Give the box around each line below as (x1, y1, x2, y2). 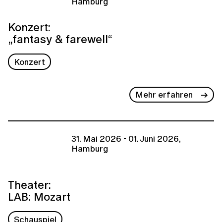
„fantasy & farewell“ (8, 31, 112, 48)
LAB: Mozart (8, 188, 70, 205)
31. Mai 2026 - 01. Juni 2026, (71, 132, 181, 145)
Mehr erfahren (135, 88, 193, 101)
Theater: (8, 176, 51, 193)
